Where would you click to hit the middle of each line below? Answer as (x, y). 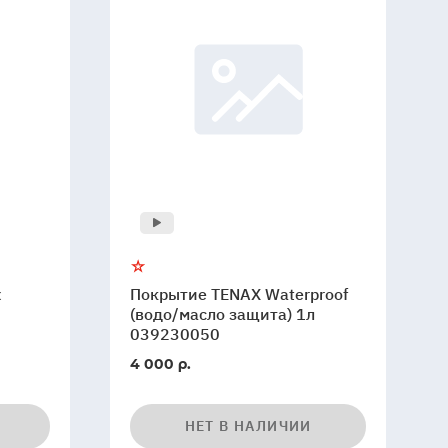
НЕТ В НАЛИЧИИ (248, 426)
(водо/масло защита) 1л (223, 314)
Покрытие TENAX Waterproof (239, 294)
